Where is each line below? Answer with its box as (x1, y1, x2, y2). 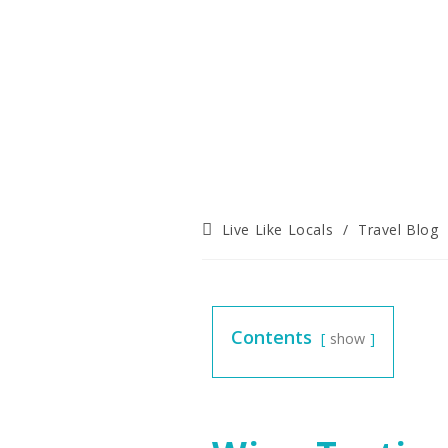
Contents (231, 325, 312, 349)
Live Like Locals (221, 220, 334, 239)
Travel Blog (358, 220, 439, 239)
